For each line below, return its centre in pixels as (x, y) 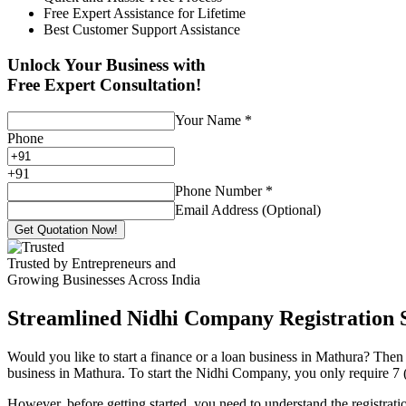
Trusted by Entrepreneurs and (92, 264)
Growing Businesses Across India (104, 280)
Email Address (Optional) (248, 210)
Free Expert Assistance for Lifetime (145, 13)
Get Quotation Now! (66, 230)
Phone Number (220, 191)
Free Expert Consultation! (104, 84)
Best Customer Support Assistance (142, 29)
